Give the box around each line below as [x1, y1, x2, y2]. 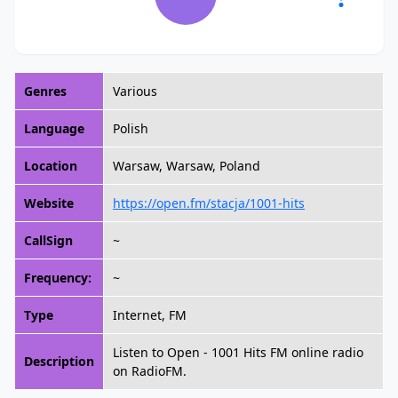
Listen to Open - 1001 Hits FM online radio [113, 344, 363, 361]
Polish [113, 120, 148, 137]
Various [113, 83, 157, 99]
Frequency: [24, 269, 92, 286]
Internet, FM [113, 306, 187, 323]
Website [24, 195, 74, 211]
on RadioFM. [113, 362, 187, 379]
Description [24, 353, 94, 370]
